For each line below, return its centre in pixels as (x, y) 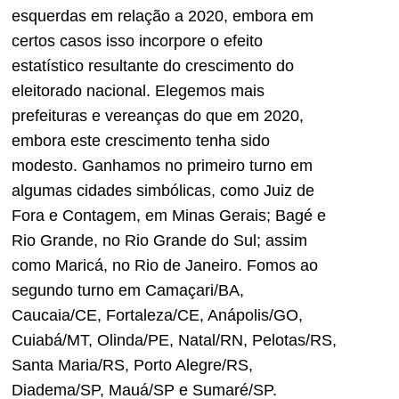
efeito (241, 41)
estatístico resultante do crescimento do (153, 66)
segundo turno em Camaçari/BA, (128, 291)
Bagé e (298, 216)
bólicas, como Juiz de (238, 191)
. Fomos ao (278, 266)
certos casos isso (75, 41)
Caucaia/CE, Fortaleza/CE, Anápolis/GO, (157, 316)
